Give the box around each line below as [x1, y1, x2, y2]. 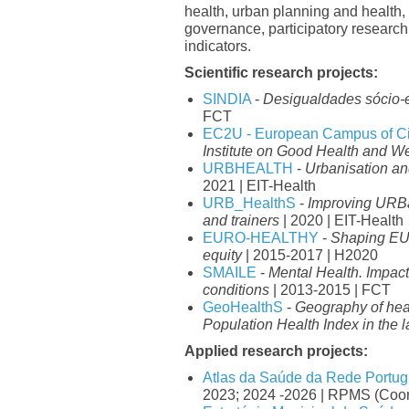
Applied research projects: [184, 343, 368, 359]
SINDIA [203, 91, 251, 107]
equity [203, 247, 246, 263]
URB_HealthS [203, 195, 296, 211]
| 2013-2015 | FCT [269, 282, 391, 298]
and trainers [203, 213, 279, 228]
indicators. [184, 38, 251, 54]
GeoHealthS [203, 299, 283, 315]
